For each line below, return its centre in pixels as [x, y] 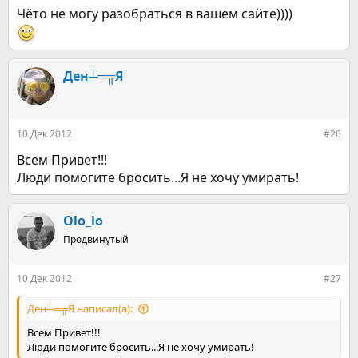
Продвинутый [96, 239]
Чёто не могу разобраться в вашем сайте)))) [155, 14]
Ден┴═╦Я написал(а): [80, 308]
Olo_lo [83, 221]
